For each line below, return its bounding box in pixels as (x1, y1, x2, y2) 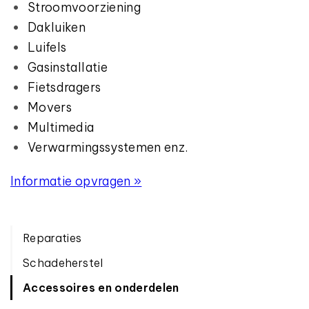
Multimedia (28, 119, 94, 135)
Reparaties (23, 231, 82, 245)
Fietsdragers (28, 79, 101, 95)
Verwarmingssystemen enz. (28, 139, 188, 155)
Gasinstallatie (28, 59, 108, 75)
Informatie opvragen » (10, 173, 142, 189)
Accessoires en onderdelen (23, 281, 179, 295)
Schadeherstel (23, 256, 103, 270)
